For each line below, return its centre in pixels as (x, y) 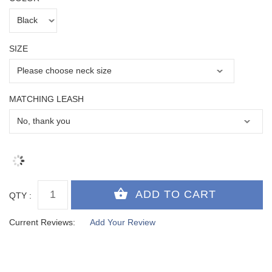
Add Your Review (123, 222)
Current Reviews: (42, 222)
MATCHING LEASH (46, 99)
